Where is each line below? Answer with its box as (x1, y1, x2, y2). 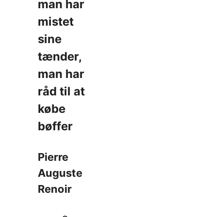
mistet (38, 15, 74, 29)
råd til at (38, 84, 85, 99)
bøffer (38, 119, 73, 134)
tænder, (38, 49, 81, 64)
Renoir (38, 183, 72, 196)
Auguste (38, 167, 82, 180)
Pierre (38, 151, 68, 164)
